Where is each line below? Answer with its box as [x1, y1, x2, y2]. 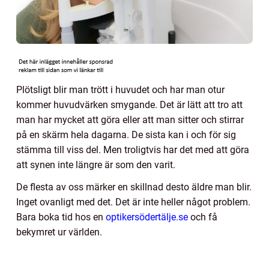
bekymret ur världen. [16, 226, 102, 238]
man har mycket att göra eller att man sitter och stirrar [16, 113, 244, 125]
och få [190, 211, 217, 223]
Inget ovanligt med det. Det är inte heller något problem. [16, 196, 250, 208]
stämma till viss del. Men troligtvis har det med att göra [16, 144, 249, 156]
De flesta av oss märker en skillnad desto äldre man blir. [16, 181, 252, 193]
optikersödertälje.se [106, 211, 188, 223]
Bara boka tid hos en [16, 211, 106, 223]
